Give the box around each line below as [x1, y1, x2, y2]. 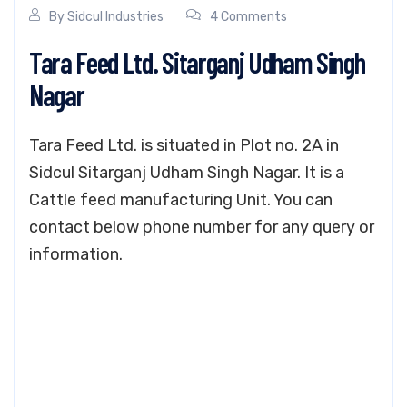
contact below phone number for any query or [29, 217, 374, 237]
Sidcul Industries [67, 9, 164, 25]
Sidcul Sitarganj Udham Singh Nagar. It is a [29, 163, 344, 183]
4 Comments [210, 9, 287, 25]
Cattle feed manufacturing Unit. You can [29, 190, 333, 210]
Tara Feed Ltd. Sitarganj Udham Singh [29, 45, 365, 79]
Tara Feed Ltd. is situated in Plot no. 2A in [29, 135, 339, 155]
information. [29, 244, 123, 264]
